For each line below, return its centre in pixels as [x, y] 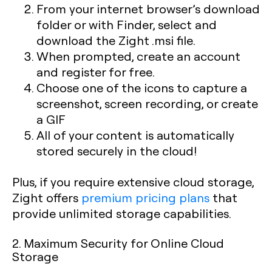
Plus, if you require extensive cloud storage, [133, 181]
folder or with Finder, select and [127, 24]
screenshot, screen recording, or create [147, 103]
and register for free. [96, 71]
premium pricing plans [145, 197]
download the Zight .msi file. [116, 40]
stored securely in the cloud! [117, 150]
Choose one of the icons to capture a [142, 87]
